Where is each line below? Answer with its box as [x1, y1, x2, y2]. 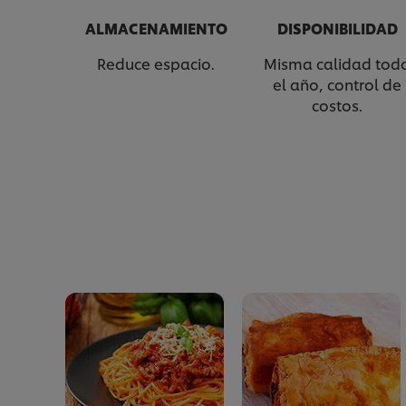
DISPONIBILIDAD [276, 17, 398, 39]
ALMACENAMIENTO [84, 17, 227, 39]
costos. [312, 94, 362, 116]
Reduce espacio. [97, 53, 215, 74]
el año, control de [273, 73, 401, 95]
